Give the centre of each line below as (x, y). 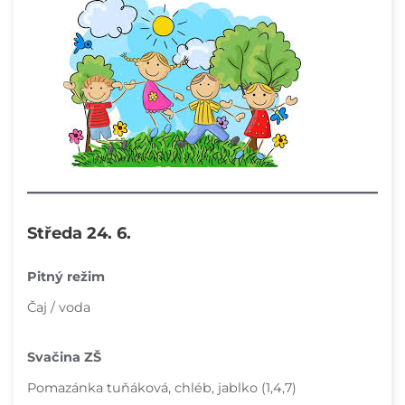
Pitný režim (66, 276)
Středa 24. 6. (79, 233)
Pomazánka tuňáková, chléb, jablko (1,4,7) (162, 388)
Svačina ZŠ (64, 358)
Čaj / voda (59, 307)
